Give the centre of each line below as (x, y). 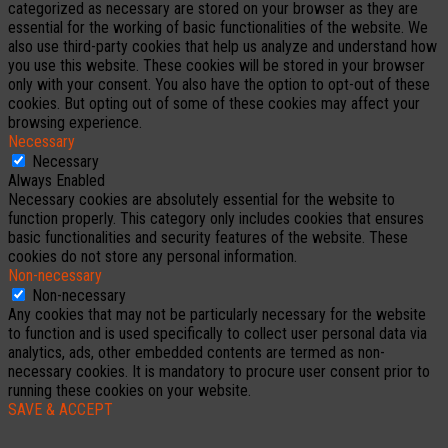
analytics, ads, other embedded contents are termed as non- (196, 353)
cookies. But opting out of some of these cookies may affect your (214, 104)
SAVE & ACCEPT (60, 410)
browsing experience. (75, 123)
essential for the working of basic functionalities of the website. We (218, 28)
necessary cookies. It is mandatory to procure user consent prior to (219, 372)
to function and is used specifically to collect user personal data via (217, 334)
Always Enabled (56, 181)
